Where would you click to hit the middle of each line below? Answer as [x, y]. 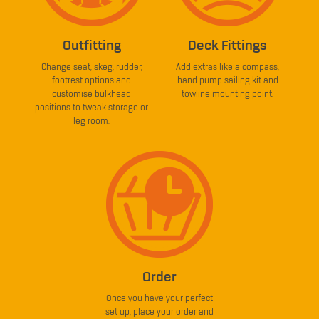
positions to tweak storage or [91, 108]
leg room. [91, 121]
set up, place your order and [159, 312]
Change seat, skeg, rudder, [91, 67]
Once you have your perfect [159, 298]
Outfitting [91, 46]
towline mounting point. [228, 94]
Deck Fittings [228, 46]
